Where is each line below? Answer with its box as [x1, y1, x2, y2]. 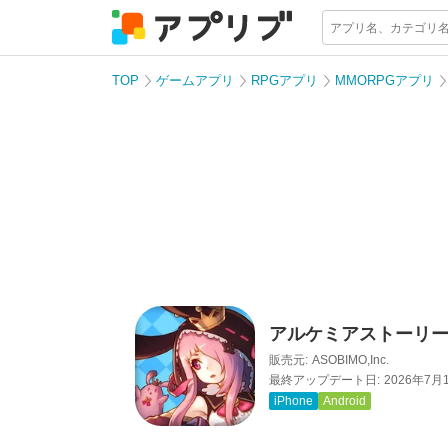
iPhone [274, 394, 314, 409]
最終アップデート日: [269, 373, 381, 388]
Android [323, 394, 367, 409]
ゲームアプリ [156, 73, 234, 88]
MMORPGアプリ [335, 73, 434, 88]
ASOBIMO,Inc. [312, 353, 390, 368]
